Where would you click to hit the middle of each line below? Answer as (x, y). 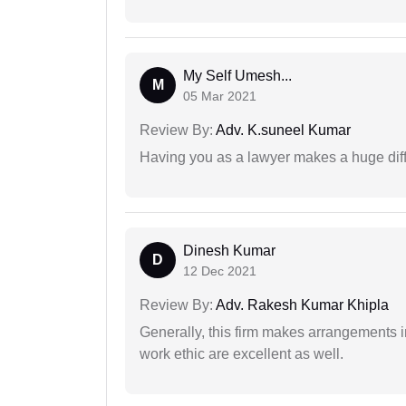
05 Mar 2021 (220, 97)
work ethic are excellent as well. (242, 354)
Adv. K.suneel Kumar (282, 130)
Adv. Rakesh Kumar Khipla (301, 305)
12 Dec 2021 (220, 271)
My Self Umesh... (237, 76)
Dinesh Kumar (229, 251)
